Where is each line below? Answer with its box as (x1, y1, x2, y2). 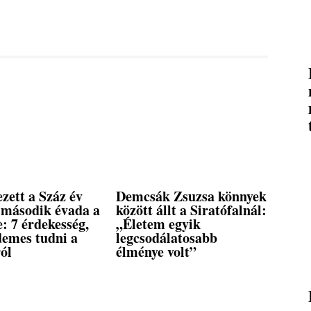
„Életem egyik (116, 214, 201, 235)
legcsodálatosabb (116, 228, 218, 249)
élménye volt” (116, 242, 197, 262)
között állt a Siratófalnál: (116, 200, 267, 221)
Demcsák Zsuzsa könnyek (116, 186, 267, 207)
